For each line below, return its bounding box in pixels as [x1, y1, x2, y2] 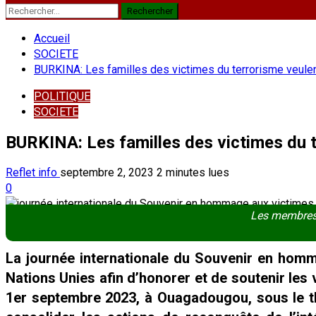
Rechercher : [5, 3, 66, 16]
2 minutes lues [157, 165, 229, 179]
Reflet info [6, 165, 60, 179]
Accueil [34, 32, 70, 45]
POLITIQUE [34, 90, 90, 103]
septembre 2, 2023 [60, 165, 157, 179]
